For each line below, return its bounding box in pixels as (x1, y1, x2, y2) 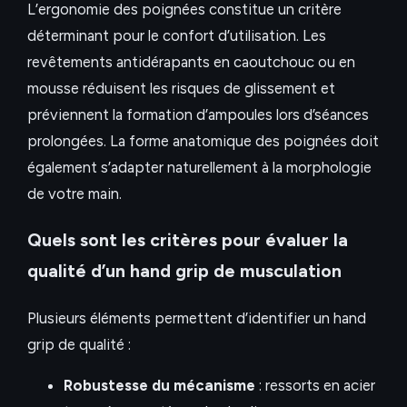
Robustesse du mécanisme (64, 376, 255, 395)
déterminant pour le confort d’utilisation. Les (27, 26, 326, 45)
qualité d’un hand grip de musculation (27, 260, 342, 282)
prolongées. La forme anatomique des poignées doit (27, 132, 379, 151)
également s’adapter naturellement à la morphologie (27, 158, 372, 177)
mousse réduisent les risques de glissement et (27, 79, 335, 98)
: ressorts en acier (255, 376, 375, 395)
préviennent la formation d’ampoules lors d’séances (27, 105, 369, 124)
